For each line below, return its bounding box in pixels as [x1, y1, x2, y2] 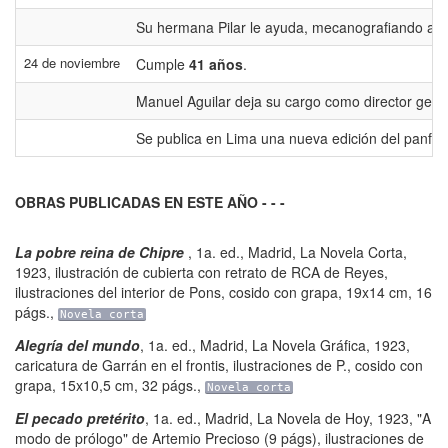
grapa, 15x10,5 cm [15, 375, 134, 395]
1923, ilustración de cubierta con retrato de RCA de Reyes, [15, 262, 388, 282]
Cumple [136, 54, 189, 74]
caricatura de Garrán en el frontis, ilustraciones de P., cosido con [15, 355, 423, 375]
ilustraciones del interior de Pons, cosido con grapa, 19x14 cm [15, 282, 408, 302]
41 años [189, 54, 243, 74]
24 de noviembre [24, 53, 120, 72]
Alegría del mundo [15, 335, 140, 355]
